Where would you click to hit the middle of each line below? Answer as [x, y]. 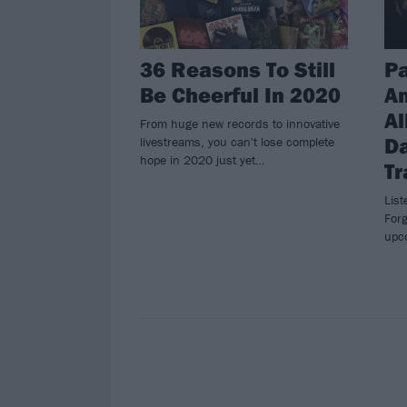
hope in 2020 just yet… [202, 160]
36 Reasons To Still [238, 69]
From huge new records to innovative [240, 124]
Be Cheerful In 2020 [240, 95]
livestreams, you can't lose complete [237, 142]
